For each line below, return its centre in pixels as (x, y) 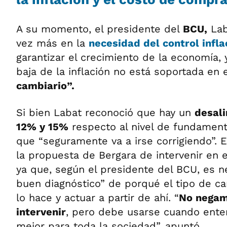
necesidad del (126, 43)
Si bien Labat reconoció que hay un (105, 112)
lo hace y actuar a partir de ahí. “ (98, 198)
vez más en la (52, 43)
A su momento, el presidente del (100, 29)
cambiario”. (45, 86)
